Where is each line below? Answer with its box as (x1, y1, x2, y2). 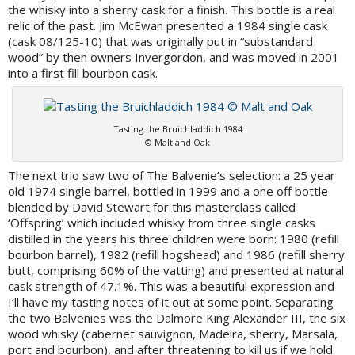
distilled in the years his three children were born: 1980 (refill (8, 231, 339, 247)
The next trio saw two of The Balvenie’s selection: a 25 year (8, 167, 335, 184)
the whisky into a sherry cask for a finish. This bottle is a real (8, 2, 335, 18)
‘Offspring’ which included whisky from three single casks (8, 215, 315, 231)
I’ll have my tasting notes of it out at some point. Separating (8, 294, 334, 311)
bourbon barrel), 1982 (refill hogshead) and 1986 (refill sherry (8, 246, 345, 263)
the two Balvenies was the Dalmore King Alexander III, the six (8, 310, 345, 326)
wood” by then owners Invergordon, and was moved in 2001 (8, 49, 339, 66)
